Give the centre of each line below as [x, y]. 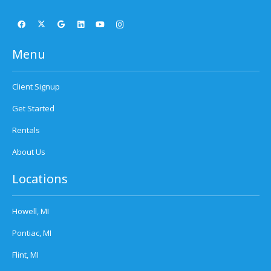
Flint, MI [25, 254]
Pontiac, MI [31, 233]
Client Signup [36, 86]
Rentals [26, 130]
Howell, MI [30, 211]
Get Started [33, 108]
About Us [28, 152]
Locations [40, 179]
